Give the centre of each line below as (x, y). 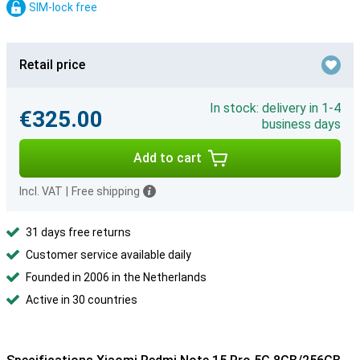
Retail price (52, 65)
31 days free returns (78, 232)
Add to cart (167, 158)
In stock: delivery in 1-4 (275, 108)
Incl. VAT (41, 191)
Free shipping (106, 191)
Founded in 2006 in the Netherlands (116, 277)
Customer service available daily (108, 255)
